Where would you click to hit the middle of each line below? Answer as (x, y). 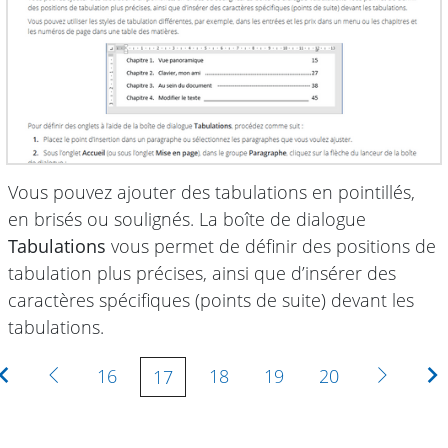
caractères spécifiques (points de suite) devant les (211, 300)
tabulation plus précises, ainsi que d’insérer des (202, 273)
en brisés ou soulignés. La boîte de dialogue (187, 219)
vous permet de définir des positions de (271, 246)
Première (47, 375)
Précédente (108, 375)
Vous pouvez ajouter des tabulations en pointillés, (211, 192)
